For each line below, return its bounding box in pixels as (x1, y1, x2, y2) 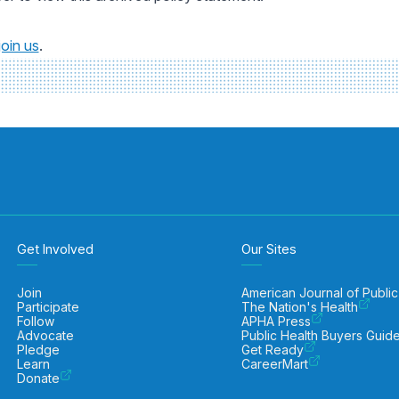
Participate (17, 299, 80, 314)
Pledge (17, 342, 61, 357)
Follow (17, 313, 55, 329)
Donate (17, 370, 61, 386)
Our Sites (241, 240, 297, 257)
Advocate (17, 328, 75, 343)
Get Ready (241, 342, 305, 357)
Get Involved (17, 240, 94, 257)
